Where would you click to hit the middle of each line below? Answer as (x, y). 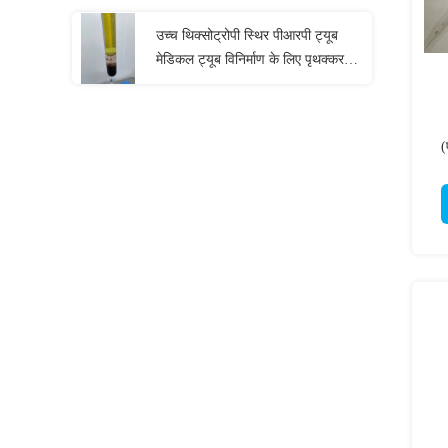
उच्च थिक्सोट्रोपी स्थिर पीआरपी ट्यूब (247, 35)
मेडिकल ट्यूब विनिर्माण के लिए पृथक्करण (254, 59)
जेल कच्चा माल (192, 83)
